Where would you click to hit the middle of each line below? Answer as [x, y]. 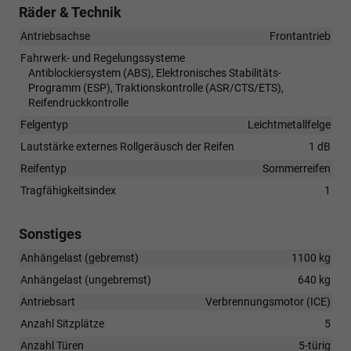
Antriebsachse [55, 36]
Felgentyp [44, 124]
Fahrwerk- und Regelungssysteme [103, 58]
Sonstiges [50, 233]
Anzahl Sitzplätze [62, 323]
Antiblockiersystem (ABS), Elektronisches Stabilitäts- [155, 72]
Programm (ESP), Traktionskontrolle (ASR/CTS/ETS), [156, 87]
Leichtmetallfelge [289, 124]
